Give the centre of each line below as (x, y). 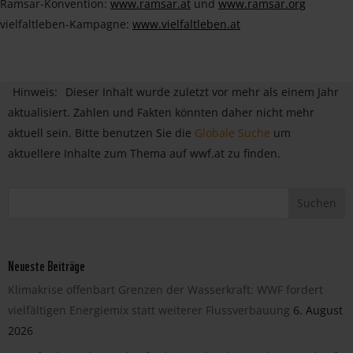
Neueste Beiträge (46, 264)
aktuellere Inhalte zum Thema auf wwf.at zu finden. (144, 153)
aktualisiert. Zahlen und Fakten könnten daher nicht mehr (161, 112)
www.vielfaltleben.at (186, 24)
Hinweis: (35, 91)
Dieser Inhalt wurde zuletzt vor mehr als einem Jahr (202, 91)
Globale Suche (232, 132)
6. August (318, 310)
